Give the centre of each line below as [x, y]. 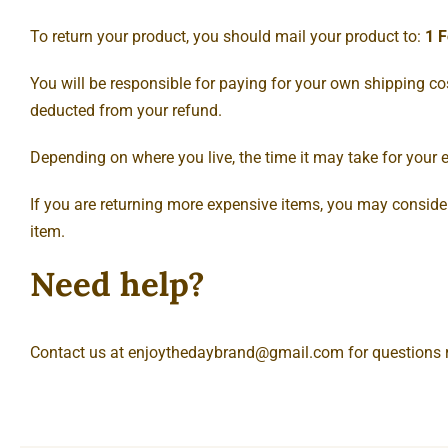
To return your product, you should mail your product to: [227, 36]
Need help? [117, 283]
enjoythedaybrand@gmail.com [236, 353]
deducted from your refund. [126, 110]
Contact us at [79, 353]
